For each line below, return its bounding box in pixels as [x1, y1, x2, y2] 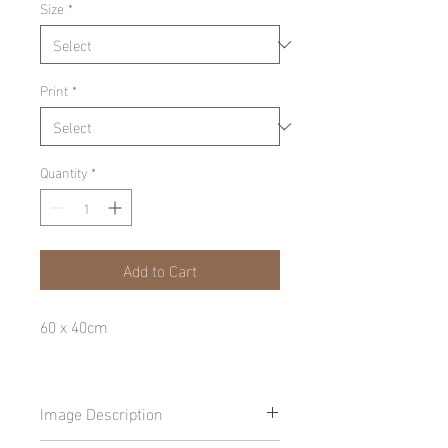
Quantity [40, 159, 87, 184]
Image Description [40, 398, 163, 427]
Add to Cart [123, 255, 197, 284]
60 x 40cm [40, 311, 108, 340]
